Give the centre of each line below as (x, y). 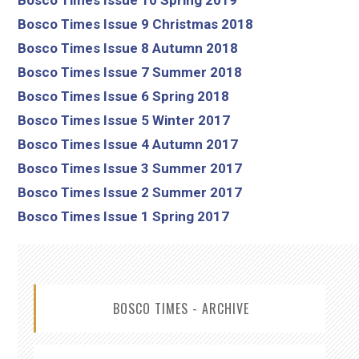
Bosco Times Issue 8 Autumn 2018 (128, 48)
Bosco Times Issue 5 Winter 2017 (124, 120)
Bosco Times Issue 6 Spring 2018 (124, 96)
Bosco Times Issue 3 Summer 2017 (130, 168)
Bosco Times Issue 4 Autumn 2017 (128, 144)
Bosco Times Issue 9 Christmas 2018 (136, 24)
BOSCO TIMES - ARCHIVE (181, 308)
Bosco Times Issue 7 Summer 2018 (130, 72)
